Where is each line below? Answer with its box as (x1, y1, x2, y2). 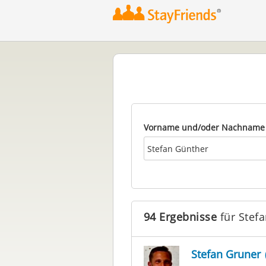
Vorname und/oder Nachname (143, 122, 265, 133)
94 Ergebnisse (143, 210, 217, 224)
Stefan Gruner (191, 247, 261, 261)
